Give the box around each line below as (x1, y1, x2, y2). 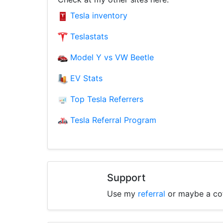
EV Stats (68, 73, 103, 83)
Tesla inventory (68, 10, 127, 20)
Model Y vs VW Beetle (68, 52, 154, 62)
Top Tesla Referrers (68, 94, 143, 104)
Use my (107, 189, 138, 199)
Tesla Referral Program (68, 115, 156, 125)
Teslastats (68, 31, 108, 41)
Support (107, 172, 145, 184)
